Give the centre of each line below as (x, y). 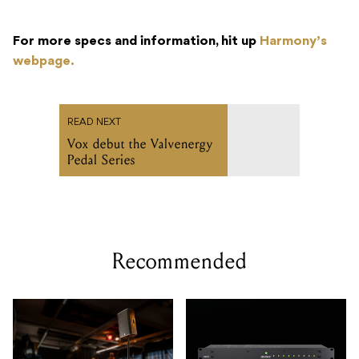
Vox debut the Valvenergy (140, 143)
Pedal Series (101, 159)
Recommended (179, 261)
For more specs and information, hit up (136, 41)
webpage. (44, 61)
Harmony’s (293, 41)
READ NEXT (94, 122)
